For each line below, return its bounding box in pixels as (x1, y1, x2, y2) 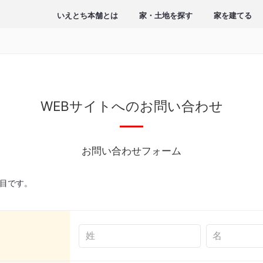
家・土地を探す (139, 11, 193, 20)
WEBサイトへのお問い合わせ (40, 98, 223, 114)
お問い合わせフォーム (82, 145, 181, 157)
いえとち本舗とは (57, 11, 118, 20)
